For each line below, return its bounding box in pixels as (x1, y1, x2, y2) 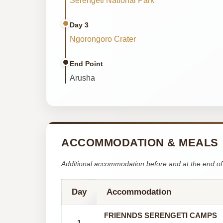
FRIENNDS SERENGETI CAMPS (104, 211, 217, 220)
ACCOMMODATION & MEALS (61, 136, 219, 149)
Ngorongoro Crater (70, 34, 136, 43)
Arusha (70, 73, 95, 82)
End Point (70, 59, 103, 68)
